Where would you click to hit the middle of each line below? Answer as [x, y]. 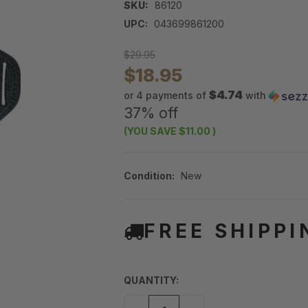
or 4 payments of [166, 96]
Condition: [149, 176]
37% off [151, 113]
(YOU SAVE [150, 131]
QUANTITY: [151, 280]
